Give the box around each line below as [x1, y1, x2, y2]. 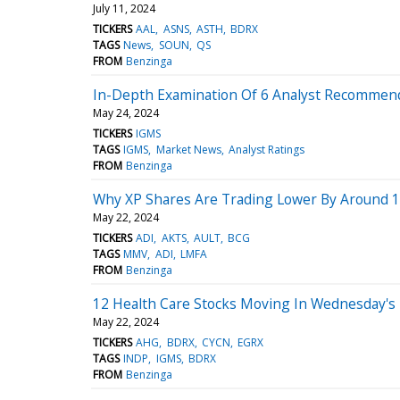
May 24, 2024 [93, 104, 159, 121]
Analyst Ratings [228, 141, 304, 157]
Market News [155, 141, 221, 157]
